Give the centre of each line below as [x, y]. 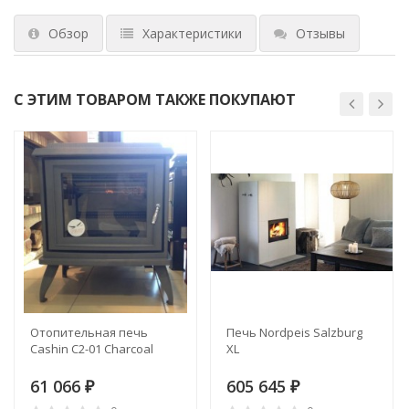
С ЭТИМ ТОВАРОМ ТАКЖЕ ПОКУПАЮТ [155, 99]
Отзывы [320, 33]
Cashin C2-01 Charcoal [92, 348]
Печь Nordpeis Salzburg [294, 332]
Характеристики [192, 33]
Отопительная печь [89, 332]
